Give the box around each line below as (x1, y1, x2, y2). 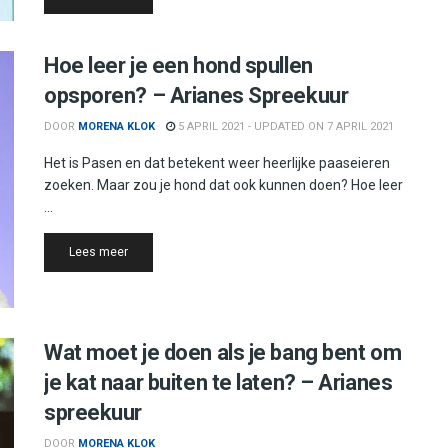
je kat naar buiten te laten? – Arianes (44, 369, 393, 395)
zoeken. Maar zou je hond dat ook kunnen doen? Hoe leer (44, 176, 403, 193)
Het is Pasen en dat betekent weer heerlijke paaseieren (44, 154, 390, 171)
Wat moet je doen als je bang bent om (44, 339, 402, 365)
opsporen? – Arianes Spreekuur (44, 82, 349, 108)
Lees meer (69, 244, 128, 259)
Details (127, 243, 166, 258)
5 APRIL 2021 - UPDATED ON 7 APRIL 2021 (175, 119, 394, 133)
